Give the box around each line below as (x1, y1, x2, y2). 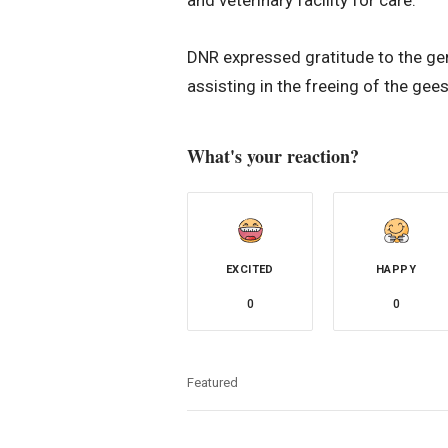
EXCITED (226, 263, 274, 277)
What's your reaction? (187, 143, 359, 170)
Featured (187, 375, 238, 391)
